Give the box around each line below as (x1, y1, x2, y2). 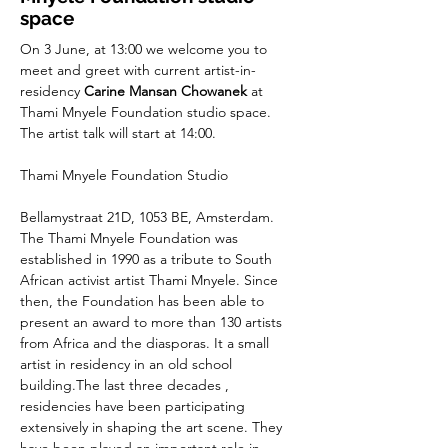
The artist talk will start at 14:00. (20, 124, 216, 142)
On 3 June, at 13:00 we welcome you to (20, 40, 271, 58)
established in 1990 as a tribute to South (20, 250, 276, 268)
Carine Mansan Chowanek (84, 82, 247, 100)
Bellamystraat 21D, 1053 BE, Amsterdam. (20, 208, 274, 226)
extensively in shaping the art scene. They (20, 418, 286, 436)
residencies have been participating (20, 397, 249, 415)
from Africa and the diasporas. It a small (20, 334, 273, 352)
